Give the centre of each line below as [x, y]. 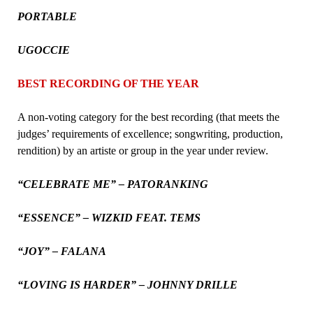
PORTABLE [47, 16]
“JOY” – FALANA [61, 251]
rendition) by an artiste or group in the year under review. [143, 150]
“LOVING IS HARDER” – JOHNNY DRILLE [127, 284]
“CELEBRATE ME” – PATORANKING [112, 184]
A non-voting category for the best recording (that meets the [148, 117]
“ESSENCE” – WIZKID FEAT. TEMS [109, 217]
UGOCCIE [43, 50]
